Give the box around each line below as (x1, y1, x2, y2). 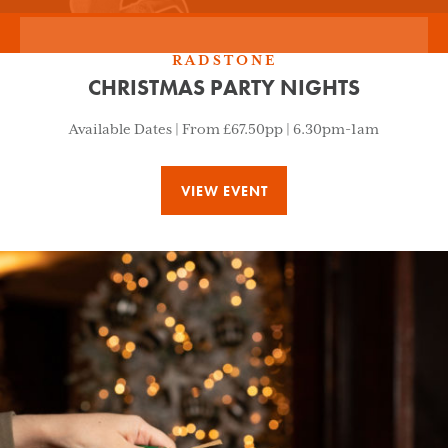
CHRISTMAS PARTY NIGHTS (88, 73, 360, 103)
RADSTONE (171, 53, 277, 70)
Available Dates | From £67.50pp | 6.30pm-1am (69, 122, 379, 139)
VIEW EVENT (180, 181, 268, 200)
